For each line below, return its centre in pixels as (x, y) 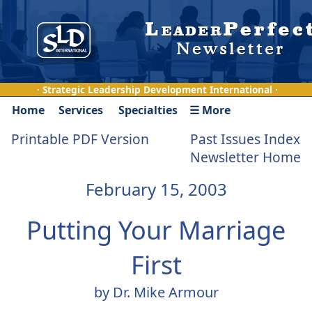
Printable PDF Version (80, 139)
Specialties (148, 110)
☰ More (210, 110)
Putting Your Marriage (156, 230)
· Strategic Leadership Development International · (157, 89)
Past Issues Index (245, 139)
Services (81, 110)
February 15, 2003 (156, 189)
